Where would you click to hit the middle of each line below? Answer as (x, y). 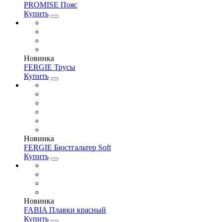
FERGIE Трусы (50, 67)
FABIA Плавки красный (65, 210)
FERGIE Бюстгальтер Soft (67, 147)
